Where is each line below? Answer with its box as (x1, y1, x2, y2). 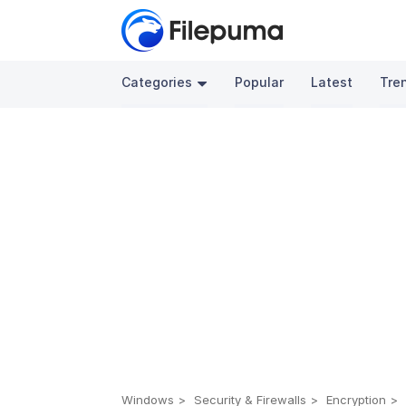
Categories (121, 74, 193, 90)
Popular (235, 74, 285, 90)
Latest (311, 74, 353, 90)
